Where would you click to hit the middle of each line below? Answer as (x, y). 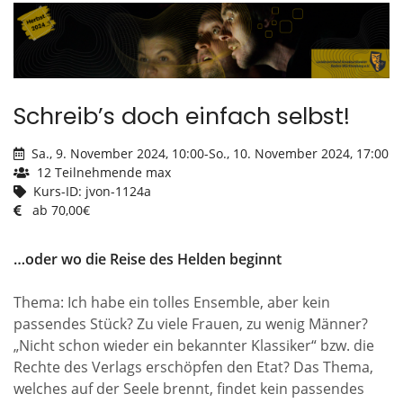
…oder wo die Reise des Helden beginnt (148, 259)
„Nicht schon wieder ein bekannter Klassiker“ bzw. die (194, 345)
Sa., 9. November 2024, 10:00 (118, 153)
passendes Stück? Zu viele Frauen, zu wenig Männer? (191, 323)
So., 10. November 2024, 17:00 (299, 153)
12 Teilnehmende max (104, 172)
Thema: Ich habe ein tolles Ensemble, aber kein (172, 302)
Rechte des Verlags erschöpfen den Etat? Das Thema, (193, 367)
